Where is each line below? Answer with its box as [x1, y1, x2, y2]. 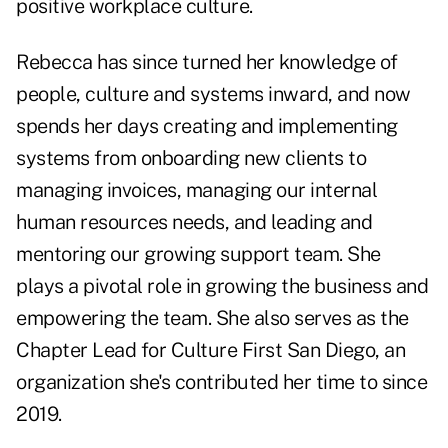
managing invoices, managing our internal [16, 178, 377, 203]
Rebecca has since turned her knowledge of [16, 50, 398, 75]
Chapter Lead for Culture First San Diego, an [16, 338, 405, 363]
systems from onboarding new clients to [16, 146, 366, 171]
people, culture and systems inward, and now [16, 82, 411, 107]
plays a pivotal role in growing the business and [16, 274, 428, 299]
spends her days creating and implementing [16, 114, 398, 139]
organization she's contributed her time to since [16, 370, 427, 395]
